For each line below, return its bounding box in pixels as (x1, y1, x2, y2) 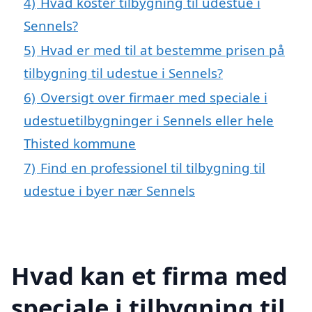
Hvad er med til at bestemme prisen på (40, 41, 285, 59)
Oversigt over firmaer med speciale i (40, 88, 267, 107)
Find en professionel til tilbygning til (40, 159, 265, 177)
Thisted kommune (24, 134, 136, 153)
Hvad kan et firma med (11, 258, 288, 292)
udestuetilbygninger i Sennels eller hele (24, 111, 274, 130)
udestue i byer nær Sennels (24, 182, 195, 200)
